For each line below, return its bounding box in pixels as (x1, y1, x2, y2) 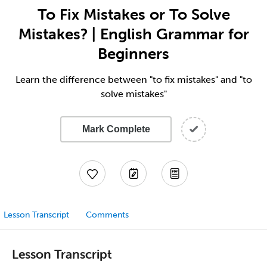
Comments (86, 210, 129, 220)
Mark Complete (82, 124, 150, 134)
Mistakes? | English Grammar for (18, 24, 249, 44)
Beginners (98, 44, 169, 63)
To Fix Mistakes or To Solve (37, 5, 230, 24)
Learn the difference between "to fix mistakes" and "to (15, 74, 252, 85)
